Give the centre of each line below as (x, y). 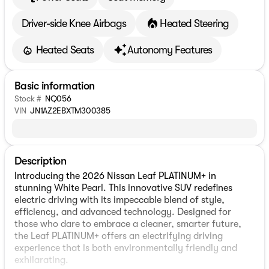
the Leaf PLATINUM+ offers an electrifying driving (119, 236)
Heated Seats (65, 50)
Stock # (28, 98)
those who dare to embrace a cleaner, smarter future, (128, 224)
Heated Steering (194, 23)
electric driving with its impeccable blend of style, (119, 200)
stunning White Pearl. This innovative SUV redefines (123, 188)
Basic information (55, 86)
